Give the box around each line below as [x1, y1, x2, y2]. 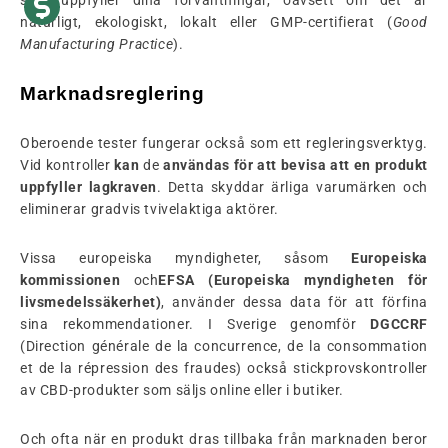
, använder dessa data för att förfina [161, 293, 428, 310]
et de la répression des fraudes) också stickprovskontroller [20, 359, 428, 376]
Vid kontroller [20, 156, 115, 173]
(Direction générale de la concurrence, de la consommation [20, 337, 428, 354]
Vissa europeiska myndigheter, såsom [20, 249, 351, 266]
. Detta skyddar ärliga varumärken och [156, 178, 428, 195]
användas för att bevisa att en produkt [163, 156, 428, 173]
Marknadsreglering [20, 82, 205, 104]
